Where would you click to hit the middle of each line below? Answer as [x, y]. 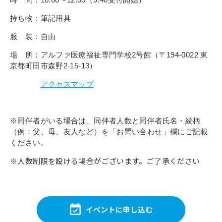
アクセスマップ [67, 84]
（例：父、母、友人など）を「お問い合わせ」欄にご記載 [109, 131]
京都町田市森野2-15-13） [54, 65]
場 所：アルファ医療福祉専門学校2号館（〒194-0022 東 [109, 55]
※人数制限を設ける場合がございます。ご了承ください [105, 161]
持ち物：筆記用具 [40, 18]
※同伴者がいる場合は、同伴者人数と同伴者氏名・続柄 [105, 120]
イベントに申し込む [119, 210]
